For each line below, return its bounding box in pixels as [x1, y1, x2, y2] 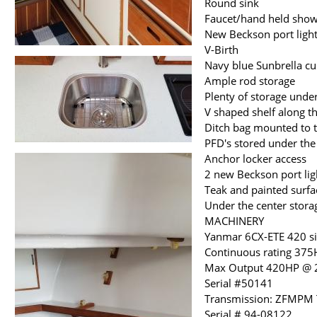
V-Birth [204, 42, 238, 57]
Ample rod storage [204, 74, 295, 88]
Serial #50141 [204, 276, 273, 291]
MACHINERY [204, 214, 264, 229]
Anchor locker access [204, 151, 306, 166]
